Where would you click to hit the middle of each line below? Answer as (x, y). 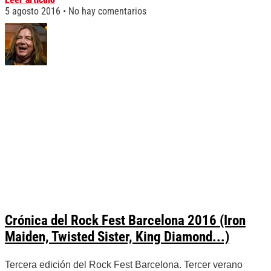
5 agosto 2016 (34, 11)
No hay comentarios (106, 11)
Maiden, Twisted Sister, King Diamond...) (117, 237)
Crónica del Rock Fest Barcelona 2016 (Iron (125, 221)
